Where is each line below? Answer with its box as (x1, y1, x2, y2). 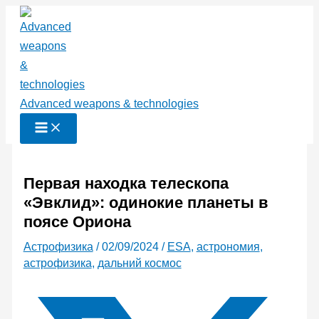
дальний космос (97, 257, 182, 270)
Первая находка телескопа (23, 174, 229, 193)
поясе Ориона (23, 213, 131, 231)
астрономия (196, 241, 260, 253)
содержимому (5, 47, 78, 59)
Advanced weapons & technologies (20, 98, 199, 110)
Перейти (5, 9, 51, 21)
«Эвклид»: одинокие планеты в (23, 194, 268, 212)
